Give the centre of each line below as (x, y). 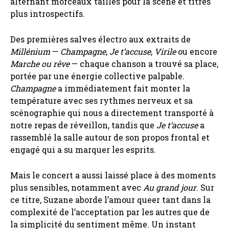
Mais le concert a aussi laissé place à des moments (113, 175)
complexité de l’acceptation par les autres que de (110, 212)
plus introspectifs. (49, 13)
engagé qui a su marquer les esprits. (83, 149)
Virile (165, 51)
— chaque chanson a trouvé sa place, (144, 63)
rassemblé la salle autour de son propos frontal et (110, 137)
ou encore (197, 51)
